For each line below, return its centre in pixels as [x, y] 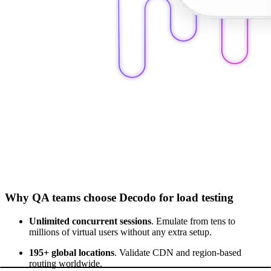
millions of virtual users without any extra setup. [120, 232]
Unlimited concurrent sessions [90, 221]
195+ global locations [72, 252]
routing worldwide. [66, 263]
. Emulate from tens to [193, 221]
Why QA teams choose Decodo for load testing [119, 197]
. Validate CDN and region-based [178, 252]
